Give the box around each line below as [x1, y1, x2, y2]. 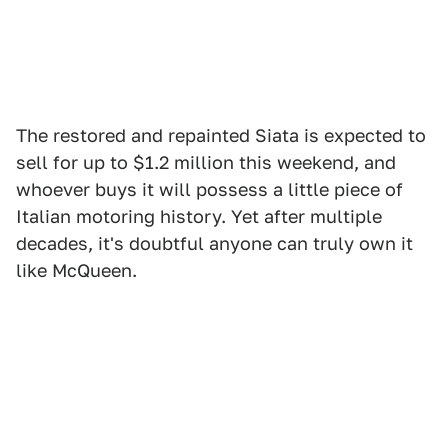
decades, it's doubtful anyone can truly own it [16, 233, 413, 254]
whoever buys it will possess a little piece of [16, 179, 403, 200]
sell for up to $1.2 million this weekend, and [16, 152, 396, 173]
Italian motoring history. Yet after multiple [16, 206, 382, 227]
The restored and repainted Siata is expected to [16, 125, 426, 146]
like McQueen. [16, 260, 137, 281]
